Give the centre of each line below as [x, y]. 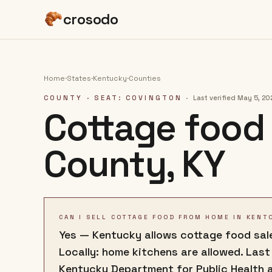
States [79, 78]
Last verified [215, 98]
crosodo [91, 19]
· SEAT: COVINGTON [132, 98]
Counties [145, 78]
